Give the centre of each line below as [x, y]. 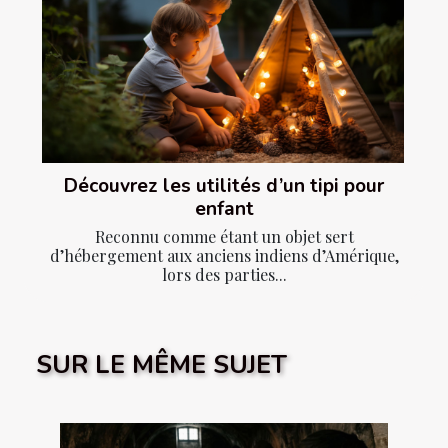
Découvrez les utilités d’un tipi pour [224, 186]
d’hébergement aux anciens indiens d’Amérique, [224, 256]
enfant [224, 209]
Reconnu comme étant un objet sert [224, 237]
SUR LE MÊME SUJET [161, 365]
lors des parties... [224, 275]
